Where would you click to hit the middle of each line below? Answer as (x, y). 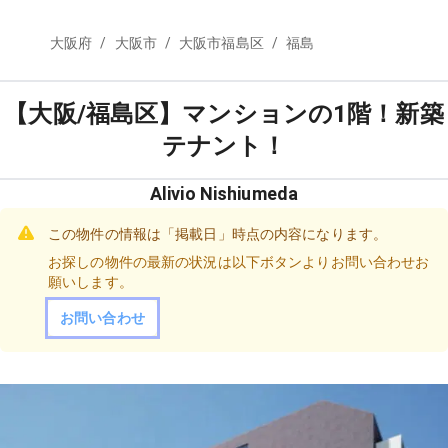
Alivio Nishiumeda (224, 193)
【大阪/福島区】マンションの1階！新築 (224, 114)
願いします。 (90, 282)
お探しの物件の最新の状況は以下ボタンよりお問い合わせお (239, 262)
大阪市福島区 (221, 43)
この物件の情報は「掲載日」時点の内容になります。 (218, 234)
